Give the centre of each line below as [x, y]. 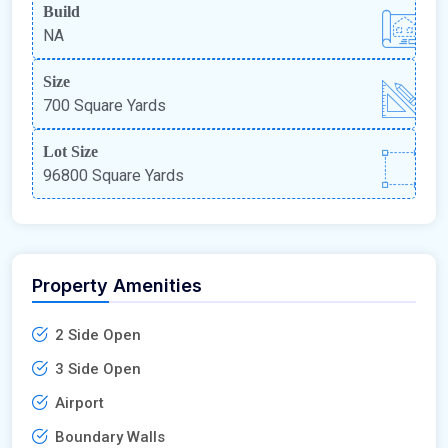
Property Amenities [117, 286]
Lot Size [70, 152]
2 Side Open [98, 335]
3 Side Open [98, 369]
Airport [79, 403]
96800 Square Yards [113, 176]
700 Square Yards [104, 106]
